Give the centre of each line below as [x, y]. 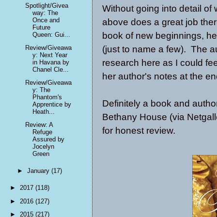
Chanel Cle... [51, 69]
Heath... [44, 112]
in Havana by [51, 62]
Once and [46, 20]
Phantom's [47, 97]
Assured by [49, 139]
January [39, 171]
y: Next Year [50, 55]
